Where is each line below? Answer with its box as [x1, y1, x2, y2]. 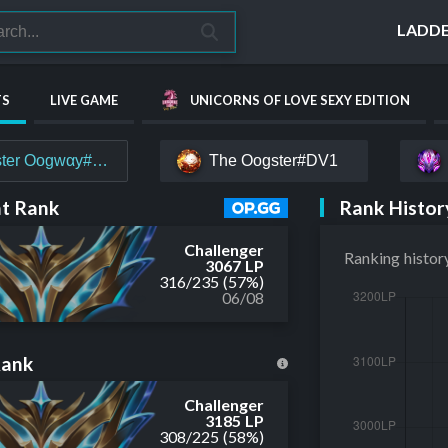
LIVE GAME [49, 92, 118, 108]
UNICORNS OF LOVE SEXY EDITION [189, 92, 410, 108]
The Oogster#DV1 [208, 152, 338, 169]
